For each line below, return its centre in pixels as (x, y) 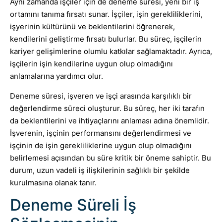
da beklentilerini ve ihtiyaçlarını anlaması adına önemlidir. (110, 120)
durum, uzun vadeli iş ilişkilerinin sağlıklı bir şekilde (100, 170)
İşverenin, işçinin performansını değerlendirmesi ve (101, 133)
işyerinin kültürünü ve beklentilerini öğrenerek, (92, 27)
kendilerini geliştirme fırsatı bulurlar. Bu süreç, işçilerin (106, 39)
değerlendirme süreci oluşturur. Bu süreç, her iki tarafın (107, 108)
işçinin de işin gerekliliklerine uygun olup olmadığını (101, 145)
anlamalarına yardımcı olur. (56, 76)
